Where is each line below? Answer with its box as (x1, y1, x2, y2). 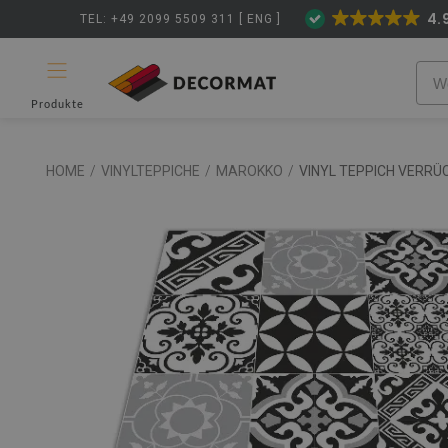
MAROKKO (216, 163, 283, 179)
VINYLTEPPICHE (101, 163, 200, 179)
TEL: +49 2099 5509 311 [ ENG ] (80, 12, 281, 26)
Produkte (30, 99, 84, 110)
